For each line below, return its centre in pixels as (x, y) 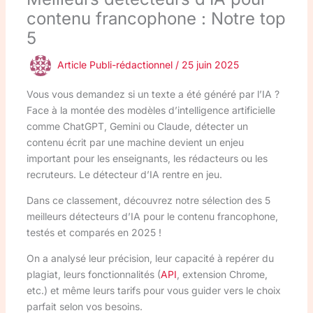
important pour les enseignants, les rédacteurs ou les (147, 159)
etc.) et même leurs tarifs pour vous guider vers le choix (153, 291)
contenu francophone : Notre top (156, 19)
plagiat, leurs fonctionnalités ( (93, 275)
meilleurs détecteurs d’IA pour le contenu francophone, (152, 217)
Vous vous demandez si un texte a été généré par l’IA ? (153, 94)
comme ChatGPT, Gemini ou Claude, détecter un (137, 126)
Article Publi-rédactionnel (116, 65)
